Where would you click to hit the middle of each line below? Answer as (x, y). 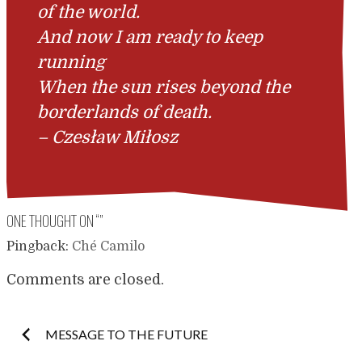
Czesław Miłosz (115, 138)
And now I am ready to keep (150, 38)
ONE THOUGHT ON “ (53, 221)
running (72, 63)
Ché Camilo (108, 247)
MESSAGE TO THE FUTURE (126, 334)
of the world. (89, 13)
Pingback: (39, 247)
